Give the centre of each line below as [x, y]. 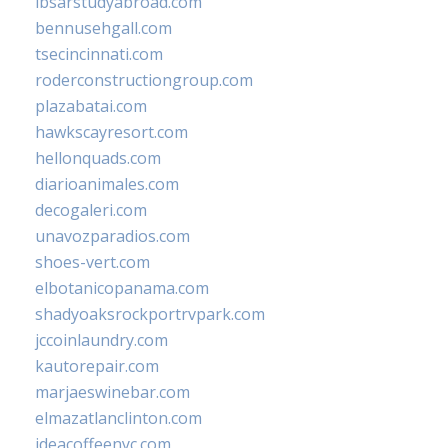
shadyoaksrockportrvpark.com [150, 314]
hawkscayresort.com [111, 132]
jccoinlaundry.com [101, 340]
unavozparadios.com [112, 236]
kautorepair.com [97, 366]
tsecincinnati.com [99, 54]
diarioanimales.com [107, 184]
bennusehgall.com [103, 28]
